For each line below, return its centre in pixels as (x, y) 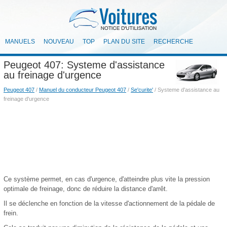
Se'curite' (142, 90)
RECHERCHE (173, 42)
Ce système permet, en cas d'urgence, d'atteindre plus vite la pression (107, 179)
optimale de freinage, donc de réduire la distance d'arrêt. (86, 189)
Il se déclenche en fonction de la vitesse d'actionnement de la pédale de (109, 203)
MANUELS (20, 42)
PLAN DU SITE (124, 42)
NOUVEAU (59, 42)
